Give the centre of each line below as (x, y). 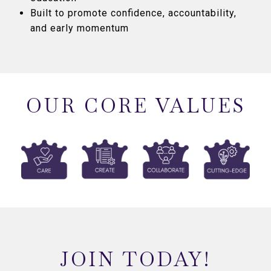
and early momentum (79, 28)
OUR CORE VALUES (135, 106)
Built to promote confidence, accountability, (133, 13)
